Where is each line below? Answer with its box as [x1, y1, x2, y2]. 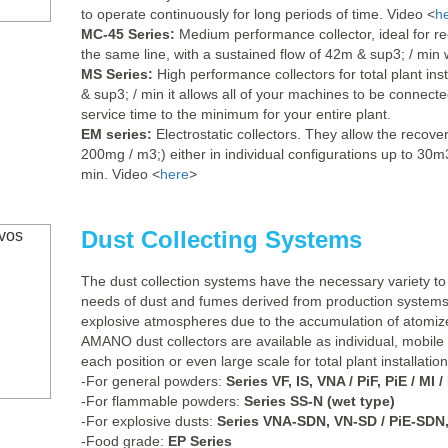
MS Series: [81, 66, 154, 82]
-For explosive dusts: [81, 413, 214, 429]
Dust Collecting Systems [81, 226, 363, 253]
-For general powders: [81, 373, 223, 389]
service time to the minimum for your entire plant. [81, 106, 392, 122]
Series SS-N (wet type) [244, 393, 396, 409]
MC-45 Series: [81, 26, 176, 42]
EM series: [81, 126, 153, 142]
